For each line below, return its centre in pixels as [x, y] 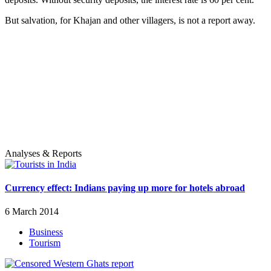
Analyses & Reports [43, 153]
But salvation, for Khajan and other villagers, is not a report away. [130, 20]
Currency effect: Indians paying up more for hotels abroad [125, 188]
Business [46, 232]
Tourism [45, 243]
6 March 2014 [32, 212]
